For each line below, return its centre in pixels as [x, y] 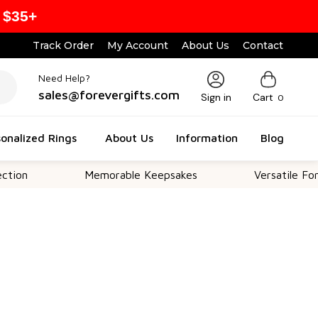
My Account [138, 45]
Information [207, 137]
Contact [263, 45]
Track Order [64, 45]
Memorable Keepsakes [91, 175]
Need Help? [64, 77]
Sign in [216, 97]
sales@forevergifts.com [109, 94]
